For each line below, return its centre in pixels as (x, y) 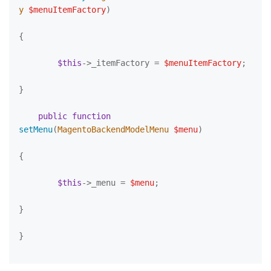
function (91, 116)
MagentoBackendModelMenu (116, 129)
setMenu (36, 129)
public (53, 116)
